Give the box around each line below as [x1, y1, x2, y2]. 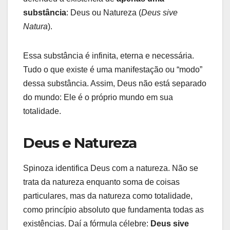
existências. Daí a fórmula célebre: [23, 219, 150, 228]
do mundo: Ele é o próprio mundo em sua [23, 93, 173, 102]
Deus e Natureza [23, 134, 137, 152]
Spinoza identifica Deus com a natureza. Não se [23, 164, 198, 173]
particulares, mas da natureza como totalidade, [23, 191, 193, 201]
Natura [23, 22, 48, 31]
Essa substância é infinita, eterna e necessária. [23, 51, 194, 61]
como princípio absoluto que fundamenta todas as [23, 205, 204, 215]
